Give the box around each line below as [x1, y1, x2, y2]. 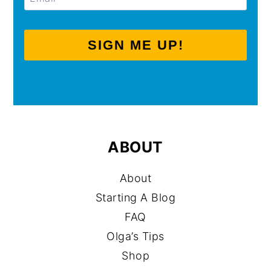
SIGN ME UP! [87, 37, 184, 53]
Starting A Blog [95, 191, 176, 204]
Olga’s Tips [106, 230, 165, 243]
